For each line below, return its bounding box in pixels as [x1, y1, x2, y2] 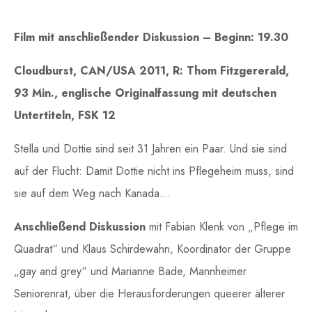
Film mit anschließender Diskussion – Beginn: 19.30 [14, 29, 288, 46]
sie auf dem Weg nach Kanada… [14, 185, 170, 202]
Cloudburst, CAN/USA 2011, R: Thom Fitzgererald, [14, 63, 289, 79]
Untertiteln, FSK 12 [14, 107, 116, 124]
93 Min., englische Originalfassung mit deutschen [14, 85, 276, 102]
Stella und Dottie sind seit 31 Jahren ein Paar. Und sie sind [14, 141, 287, 157]
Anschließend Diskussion [14, 219, 146, 235]
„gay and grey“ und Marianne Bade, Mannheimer [14, 263, 247, 280]
